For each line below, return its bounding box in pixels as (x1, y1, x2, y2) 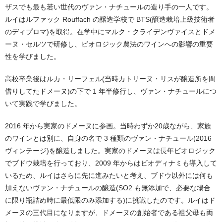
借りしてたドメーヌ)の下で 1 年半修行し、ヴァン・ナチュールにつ (5, 87, 217, 95)
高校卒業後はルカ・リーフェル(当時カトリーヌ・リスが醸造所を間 (5, 75, 216, 83)
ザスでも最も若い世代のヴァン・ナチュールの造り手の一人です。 (5, 3, 213, 11)
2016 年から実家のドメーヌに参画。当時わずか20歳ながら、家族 (5, 121, 211, 130)
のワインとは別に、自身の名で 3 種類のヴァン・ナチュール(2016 (5, 134, 212, 142)
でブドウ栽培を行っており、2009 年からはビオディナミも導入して (5, 159, 217, 167)
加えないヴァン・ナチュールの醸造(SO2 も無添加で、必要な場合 (5, 183, 211, 192)
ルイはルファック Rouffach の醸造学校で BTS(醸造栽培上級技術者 (5, 15, 215, 24)
